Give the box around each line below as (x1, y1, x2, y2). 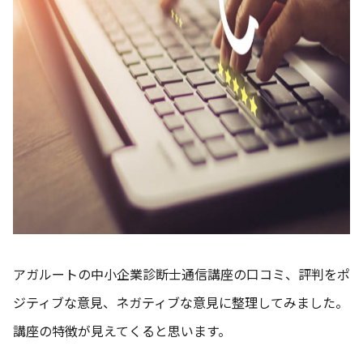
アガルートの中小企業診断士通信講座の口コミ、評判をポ (13, 263, 350, 284)
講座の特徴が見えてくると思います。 (13, 320, 231, 340)
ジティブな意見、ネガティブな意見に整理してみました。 (13, 292, 348, 312)
